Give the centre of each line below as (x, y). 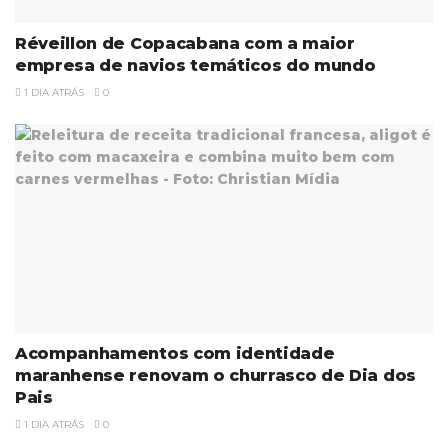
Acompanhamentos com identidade (175, 353)
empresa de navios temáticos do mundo (195, 65)
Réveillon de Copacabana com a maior (185, 43)
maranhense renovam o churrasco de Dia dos (215, 375)
